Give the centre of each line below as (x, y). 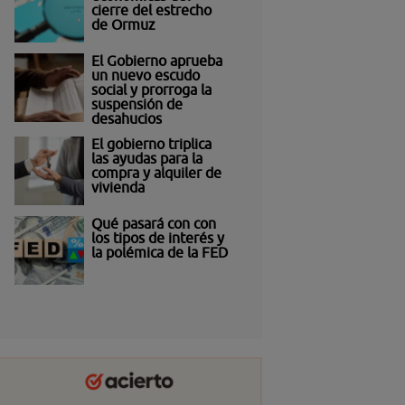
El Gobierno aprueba (156, 60)
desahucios (126, 118)
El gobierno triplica (151, 143)
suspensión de (137, 104)
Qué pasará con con (153, 223)
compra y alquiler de (156, 172)
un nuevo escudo (145, 75)
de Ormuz (125, 24)
